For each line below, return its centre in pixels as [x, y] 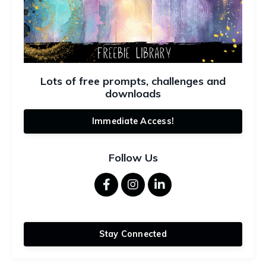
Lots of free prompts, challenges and [133, 81]
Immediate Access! [133, 121]
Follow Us [133, 157]
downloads [133, 93]
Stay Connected [133, 234]
